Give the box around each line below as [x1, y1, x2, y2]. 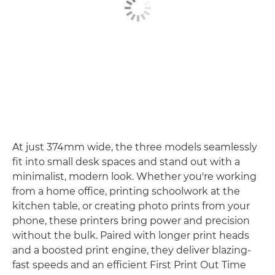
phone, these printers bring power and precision [12, 214, 250, 227]
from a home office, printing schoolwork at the [12, 185, 240, 197]
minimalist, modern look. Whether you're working [12, 170, 257, 182]
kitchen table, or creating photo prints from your [12, 199, 250, 212]
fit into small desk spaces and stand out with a [12, 155, 240, 168]
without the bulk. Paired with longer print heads [12, 229, 249, 241]
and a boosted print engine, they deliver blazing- [12, 244, 251, 256]
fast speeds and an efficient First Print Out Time [12, 258, 246, 271]
